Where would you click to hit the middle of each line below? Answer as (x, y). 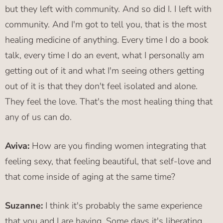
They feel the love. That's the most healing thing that (109, 102)
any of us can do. (38, 117)
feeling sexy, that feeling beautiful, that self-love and (108, 162)
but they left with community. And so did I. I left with (108, 9)
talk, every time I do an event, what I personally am (105, 56)
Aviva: (18, 146)
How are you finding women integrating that (119, 146)
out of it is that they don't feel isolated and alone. (101, 86)
